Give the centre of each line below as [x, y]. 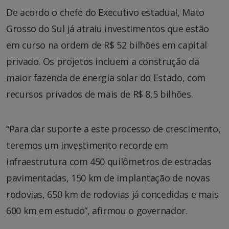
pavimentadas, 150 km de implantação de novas [108, 178]
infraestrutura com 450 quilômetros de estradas [109, 161]
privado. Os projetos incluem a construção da [103, 61]
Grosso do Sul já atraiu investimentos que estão [108, 28]
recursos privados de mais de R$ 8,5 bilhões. [100, 94]
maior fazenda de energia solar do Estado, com [106, 77]
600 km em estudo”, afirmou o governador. [97, 210]
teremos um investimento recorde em [87, 145]
